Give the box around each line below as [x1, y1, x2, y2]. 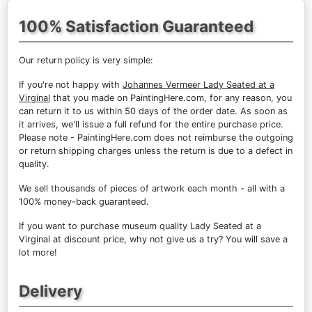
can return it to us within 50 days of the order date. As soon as [19, 105, 288, 116]
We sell [19, 182, 51, 194]
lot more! [19, 247, 57, 258]
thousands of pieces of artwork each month [51, 182, 237, 194]
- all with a [237, 182, 285, 194]
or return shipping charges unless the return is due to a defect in [19, 145, 292, 156]
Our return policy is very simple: [19, 54, 153, 65]
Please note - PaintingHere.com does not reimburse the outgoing [19, 132, 293, 143]
